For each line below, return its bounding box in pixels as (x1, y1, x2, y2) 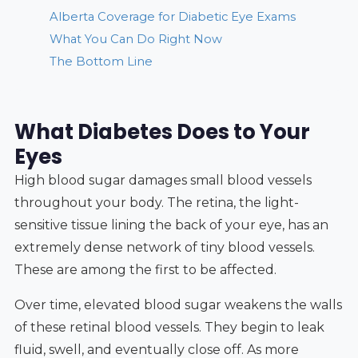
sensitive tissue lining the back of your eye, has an (14, 217, 328, 233)
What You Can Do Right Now (49, 31, 222, 46)
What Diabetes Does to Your (14, 117, 310, 146)
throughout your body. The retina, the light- (14, 194, 299, 210)
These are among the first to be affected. (14, 261, 276, 277)
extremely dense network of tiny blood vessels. (14, 239, 315, 255)
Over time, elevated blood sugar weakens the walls (14, 296, 342, 312)
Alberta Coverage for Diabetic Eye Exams (49, 9, 296, 24)
